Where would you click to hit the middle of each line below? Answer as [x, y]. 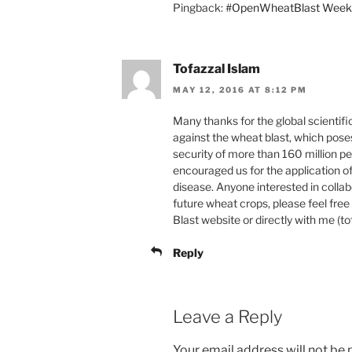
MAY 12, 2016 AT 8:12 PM [240, 89]
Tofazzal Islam [216, 69]
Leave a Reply [227, 316]
